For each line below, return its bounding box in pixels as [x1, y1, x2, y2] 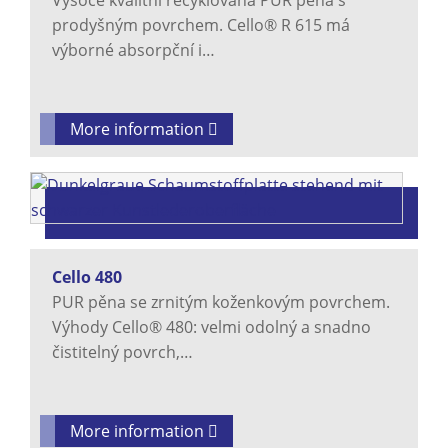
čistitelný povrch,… [52, 341, 193, 364]
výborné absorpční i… [52, 39, 215, 62]
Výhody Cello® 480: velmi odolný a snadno [52, 316, 371, 339]
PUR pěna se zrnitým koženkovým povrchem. [52, 291, 390, 314]
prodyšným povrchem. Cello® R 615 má [52, 14, 350, 37]
